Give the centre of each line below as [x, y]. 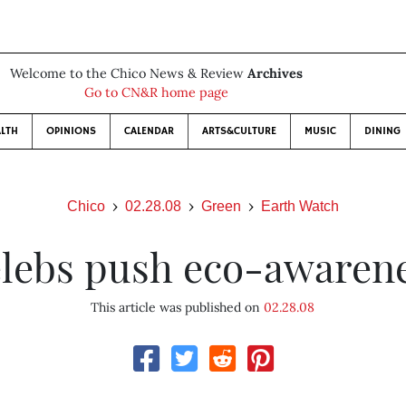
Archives [275, 73]
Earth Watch [300, 206]
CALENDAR [149, 131]
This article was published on [178, 307]
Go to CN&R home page [156, 92]
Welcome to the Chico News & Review [128, 73]
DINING [382, 131]
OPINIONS [71, 131]
